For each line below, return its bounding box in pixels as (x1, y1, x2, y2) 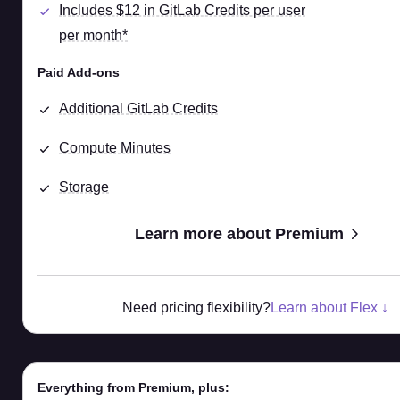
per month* (59, 28, 128, 44)
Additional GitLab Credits (59, 101, 218, 117)
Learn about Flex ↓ (270, 300, 388, 316)
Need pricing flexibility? (121, 300, 271, 316)
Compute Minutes (59, 140, 171, 156)
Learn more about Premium (134, 225, 344, 244)
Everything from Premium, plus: (37, 380, 229, 396)
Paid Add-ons (37, 65, 120, 80)
